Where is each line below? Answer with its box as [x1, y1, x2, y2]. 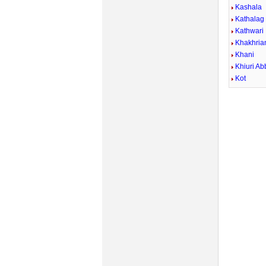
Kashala [235, 3, 262, 11]
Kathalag [235, 15, 265, 23]
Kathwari [235, 27, 264, 35]
